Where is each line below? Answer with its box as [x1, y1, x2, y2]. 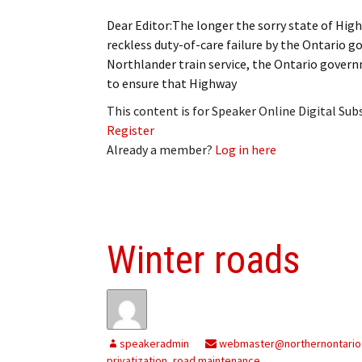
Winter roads [107, 236, 300, 283]
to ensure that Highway [107, 74, 237, 91]
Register [107, 121, 154, 138]
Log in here [215, 141, 276, 158]
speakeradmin [120, 335, 189, 351]
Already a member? [107, 141, 215, 158]
